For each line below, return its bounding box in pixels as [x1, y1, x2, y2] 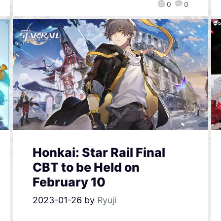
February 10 [32, 174, 106, 189]
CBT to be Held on [32, 159, 140, 175]
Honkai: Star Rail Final [32, 145, 165, 160]
